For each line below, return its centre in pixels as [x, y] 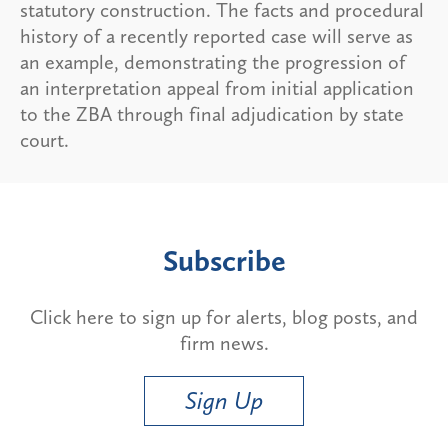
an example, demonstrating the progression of [213, 62]
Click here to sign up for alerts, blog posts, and [224, 317]
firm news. [224, 343]
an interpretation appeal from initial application [217, 88]
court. [44, 140]
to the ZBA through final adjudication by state [212, 114]
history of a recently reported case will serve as [216, 36]
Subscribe [224, 261]
